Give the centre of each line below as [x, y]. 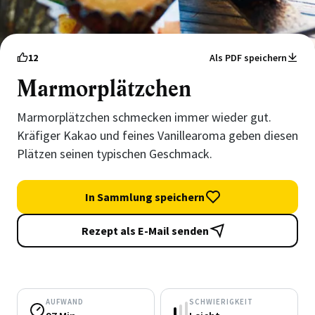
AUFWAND [65, 302]
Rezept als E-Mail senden [145, 231]
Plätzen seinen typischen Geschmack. [115, 154]
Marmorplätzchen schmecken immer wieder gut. [144, 117]
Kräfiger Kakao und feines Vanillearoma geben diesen [157, 135]
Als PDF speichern [248, 58]
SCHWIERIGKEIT [221, 302]
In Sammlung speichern [145, 197]
